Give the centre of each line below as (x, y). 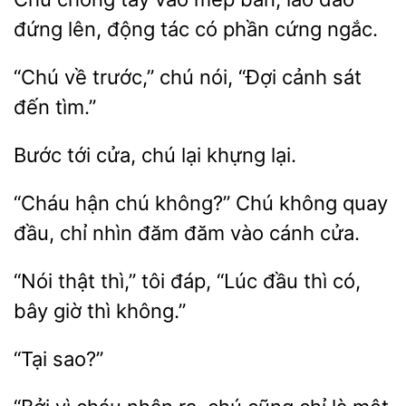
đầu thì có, (309, 281)
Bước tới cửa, (77, 155)
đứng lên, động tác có (118, 29)
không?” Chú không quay (269, 203)
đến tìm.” (55, 107)
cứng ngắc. (324, 29)
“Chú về (53, 77)
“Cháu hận (64, 203)
